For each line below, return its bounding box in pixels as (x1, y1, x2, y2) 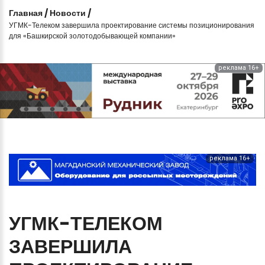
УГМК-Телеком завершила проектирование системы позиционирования (9, 20, 254, 30)
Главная (9, 7, 43, 19)
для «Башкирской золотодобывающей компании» (9, 30, 176, 41)
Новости (50, 7, 86, 19)
